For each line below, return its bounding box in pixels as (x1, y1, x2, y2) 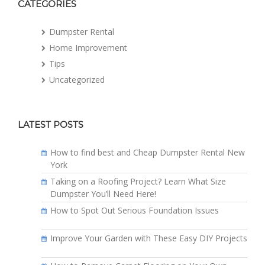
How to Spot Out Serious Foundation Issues (50, 205, 219, 216)
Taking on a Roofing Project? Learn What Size (50, 176, 226, 187)
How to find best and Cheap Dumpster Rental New (50, 147, 245, 158)
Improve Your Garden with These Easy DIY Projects (50, 232, 247, 244)
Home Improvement (49, 42, 127, 54)
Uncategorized (49, 74, 105, 86)
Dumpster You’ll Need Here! (50, 188, 156, 199)
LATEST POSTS (18, 118, 83, 130)
